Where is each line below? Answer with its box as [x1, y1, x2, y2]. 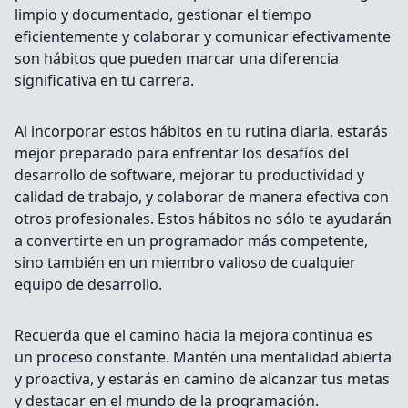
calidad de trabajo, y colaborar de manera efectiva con [15, 187, 389, 208]
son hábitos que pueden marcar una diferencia [15, 48, 339, 69]
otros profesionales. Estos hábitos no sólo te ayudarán [15, 209, 392, 229]
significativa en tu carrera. [15, 70, 194, 91]
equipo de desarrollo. [15, 274, 162, 295]
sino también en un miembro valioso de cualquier [15, 252, 356, 273]
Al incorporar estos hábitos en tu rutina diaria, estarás [15, 121, 388, 142]
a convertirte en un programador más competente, [15, 230, 368, 251]
